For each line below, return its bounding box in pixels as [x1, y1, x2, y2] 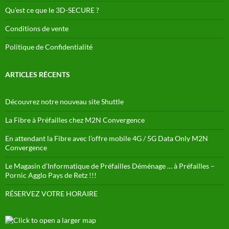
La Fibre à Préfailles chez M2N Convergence [5, 115, 145, 124]
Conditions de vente [5, 24, 68, 33]
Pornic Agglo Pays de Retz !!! [5, 170, 97, 179]
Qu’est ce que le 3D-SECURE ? [5, 5, 99, 14]
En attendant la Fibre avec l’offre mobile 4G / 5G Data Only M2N [5, 133, 208, 143]
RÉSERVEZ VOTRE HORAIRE [5, 189, 98, 198]
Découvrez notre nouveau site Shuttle [5, 97, 124, 106]
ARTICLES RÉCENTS [5, 70, 70, 79]
